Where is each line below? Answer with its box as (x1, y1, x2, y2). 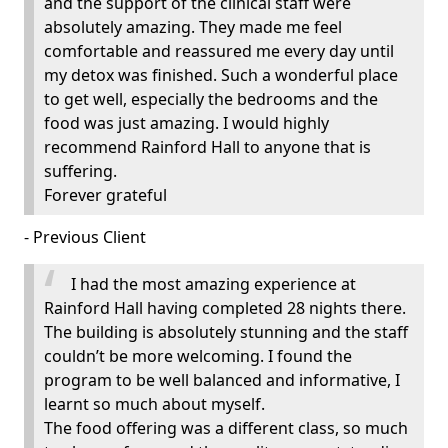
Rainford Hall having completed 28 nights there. (44, 297, 406, 320)
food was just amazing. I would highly (44, 112, 329, 135)
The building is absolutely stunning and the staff (44, 321, 408, 344)
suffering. (44, 160, 117, 183)
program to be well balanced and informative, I (44, 369, 400, 392)
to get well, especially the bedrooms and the (44, 88, 378, 111)
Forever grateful (44, 184, 167, 207)
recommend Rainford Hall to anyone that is (44, 136, 371, 159)
